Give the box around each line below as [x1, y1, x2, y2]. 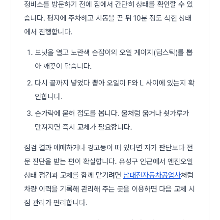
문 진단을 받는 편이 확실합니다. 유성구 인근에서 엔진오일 [24, 157, 193, 166]
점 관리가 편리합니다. [24, 198, 87, 207]
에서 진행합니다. [24, 27, 73, 36]
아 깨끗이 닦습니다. [35, 61, 92, 71]
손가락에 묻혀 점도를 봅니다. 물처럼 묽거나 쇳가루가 [35, 109, 189, 118]
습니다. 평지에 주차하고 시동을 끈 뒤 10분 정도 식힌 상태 [24, 13, 192, 23]
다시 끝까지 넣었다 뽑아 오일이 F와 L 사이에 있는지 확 [35, 78, 194, 87]
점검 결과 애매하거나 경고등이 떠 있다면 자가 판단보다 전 [24, 143, 193, 152]
